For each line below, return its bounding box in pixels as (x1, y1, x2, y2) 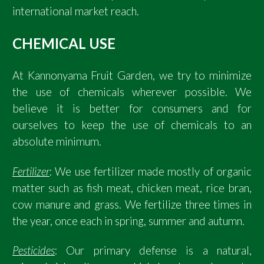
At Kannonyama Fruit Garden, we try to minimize (12, 69, 252, 82)
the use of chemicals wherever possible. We (12, 85, 252, 99)
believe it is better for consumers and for (12, 102, 252, 115)
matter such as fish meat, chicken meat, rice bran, (12, 181, 252, 194)
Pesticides (12, 244, 55, 258)
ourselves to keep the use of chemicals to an (12, 118, 252, 132)
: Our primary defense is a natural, (55, 244, 252, 258)
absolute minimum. (12, 135, 101, 148)
